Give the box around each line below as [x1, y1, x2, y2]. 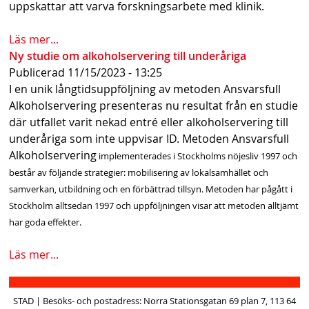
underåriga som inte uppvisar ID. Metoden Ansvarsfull [9, 130, 290, 146]
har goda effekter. [9, 215, 82, 228]
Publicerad [9, 64, 68, 80]
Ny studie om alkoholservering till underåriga [9, 48, 247, 63]
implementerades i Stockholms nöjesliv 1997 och [97, 149, 298, 162]
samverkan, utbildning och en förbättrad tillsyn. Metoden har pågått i [9, 182, 293, 195]
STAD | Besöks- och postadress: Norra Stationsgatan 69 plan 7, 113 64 [12, 295, 296, 307]
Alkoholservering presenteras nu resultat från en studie [9, 97, 299, 113]
